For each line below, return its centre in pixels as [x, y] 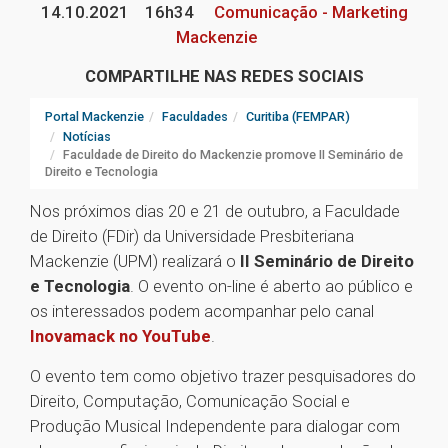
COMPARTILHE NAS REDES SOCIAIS [224, 76]
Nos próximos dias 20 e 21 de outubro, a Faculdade [215, 211]
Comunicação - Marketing [308, 12]
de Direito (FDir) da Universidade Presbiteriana [192, 236]
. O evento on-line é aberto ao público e [271, 286]
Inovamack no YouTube [120, 336]
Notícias [87, 137]
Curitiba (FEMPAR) [298, 117]
